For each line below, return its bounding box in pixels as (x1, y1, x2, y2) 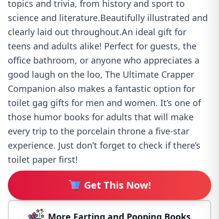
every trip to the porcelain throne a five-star (8, 125, 189, 137)
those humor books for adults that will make (8, 110, 194, 123)
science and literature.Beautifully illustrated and (8, 11, 208, 23)
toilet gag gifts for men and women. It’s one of (8, 96, 201, 109)
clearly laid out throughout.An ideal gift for (8, 25, 186, 38)
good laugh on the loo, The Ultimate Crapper (8, 68, 194, 80)
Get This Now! (84, 178, 151, 192)
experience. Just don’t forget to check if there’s (8, 139, 200, 151)
